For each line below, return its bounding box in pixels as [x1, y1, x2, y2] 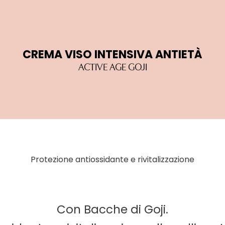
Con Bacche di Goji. [57, 201, 168, 218]
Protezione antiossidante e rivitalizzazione [31, 154, 194, 165]
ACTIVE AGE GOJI [78, 59, 147, 73]
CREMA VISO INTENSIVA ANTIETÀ [23, 47, 202, 62]
